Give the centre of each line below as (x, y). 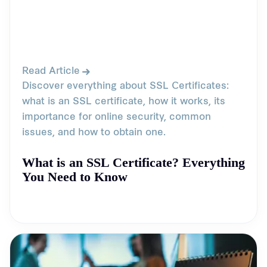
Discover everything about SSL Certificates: (125, 86)
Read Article (51, 72)
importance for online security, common (117, 117)
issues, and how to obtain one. (94, 133)
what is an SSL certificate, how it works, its (124, 102)
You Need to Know (75, 177)
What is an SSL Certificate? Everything (133, 162)
